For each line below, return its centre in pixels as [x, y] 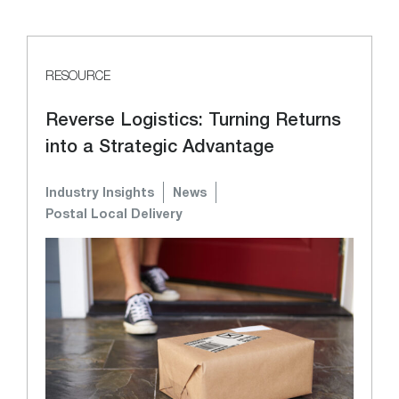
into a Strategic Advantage [163, 146]
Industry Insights [100, 192]
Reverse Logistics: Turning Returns [193, 119]
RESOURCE [78, 76]
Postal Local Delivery [114, 214]
